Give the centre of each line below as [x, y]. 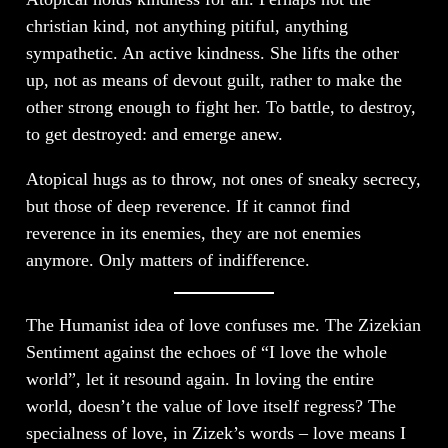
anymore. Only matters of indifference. [167, 260]
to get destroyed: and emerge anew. [154, 134]
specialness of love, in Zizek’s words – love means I [215, 433]
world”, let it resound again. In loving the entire [199, 379]
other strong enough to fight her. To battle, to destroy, [220, 107]
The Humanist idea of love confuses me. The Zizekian [223, 325]
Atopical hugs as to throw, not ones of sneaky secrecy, [223, 179]
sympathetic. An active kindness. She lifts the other [212, 53]
